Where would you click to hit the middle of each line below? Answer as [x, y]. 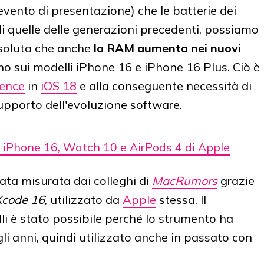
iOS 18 [59, 86]
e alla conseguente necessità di [164, 86]
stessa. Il [181, 200]
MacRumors [185, 181]
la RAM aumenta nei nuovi [167, 48]
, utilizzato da [84, 200]
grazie [236, 181]
